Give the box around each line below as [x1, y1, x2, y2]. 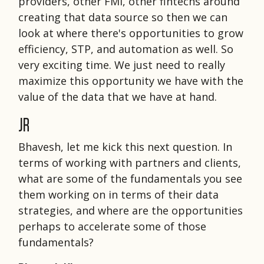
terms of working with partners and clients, [18, 155, 241, 170]
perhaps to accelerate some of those [18, 219, 206, 233]
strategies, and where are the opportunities [18, 203, 243, 217]
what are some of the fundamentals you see [18, 171, 242, 186]
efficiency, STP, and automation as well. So [18, 41, 233, 56]
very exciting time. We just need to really [18, 57, 225, 72]
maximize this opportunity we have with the [18, 73, 243, 88]
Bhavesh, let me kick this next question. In [18, 139, 232, 154]
